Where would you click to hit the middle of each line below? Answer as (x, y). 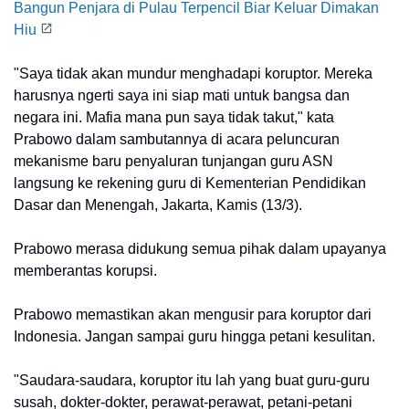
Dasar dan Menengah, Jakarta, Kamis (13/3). (158, 205)
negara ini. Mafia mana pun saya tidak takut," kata (174, 117)
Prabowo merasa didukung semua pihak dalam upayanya (200, 249)
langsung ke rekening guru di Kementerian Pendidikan (190, 183)
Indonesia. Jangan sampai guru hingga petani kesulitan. (194, 336)
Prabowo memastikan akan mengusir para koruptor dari (193, 315)
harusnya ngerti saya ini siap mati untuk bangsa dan (182, 95)
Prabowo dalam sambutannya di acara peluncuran (177, 139)
